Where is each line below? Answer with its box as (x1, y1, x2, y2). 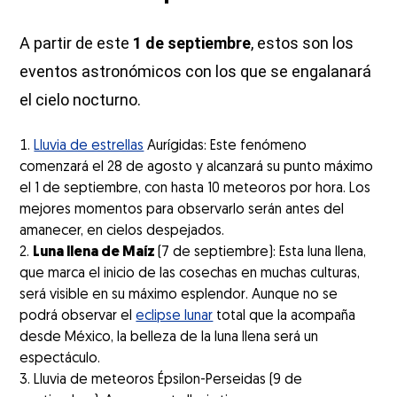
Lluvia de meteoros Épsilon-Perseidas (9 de (34, 372, 303, 387)
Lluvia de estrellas (34, 138, 144, 153)
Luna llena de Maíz (33, 245, 159, 260)
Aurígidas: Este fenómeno (144, 138, 307, 153)
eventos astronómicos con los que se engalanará (19, 61, 372, 81)
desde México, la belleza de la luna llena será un (19, 330, 319, 345)
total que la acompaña (213, 308, 356, 323)
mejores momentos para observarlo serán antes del (19, 202, 345, 217)
